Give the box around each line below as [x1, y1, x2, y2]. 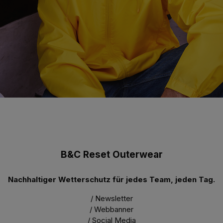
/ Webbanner [90, 205, 133, 215]
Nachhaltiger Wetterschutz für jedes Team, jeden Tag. [8, 175, 215, 185]
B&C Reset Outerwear [60, 149, 163, 161]
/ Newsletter [90, 194, 133, 204]
